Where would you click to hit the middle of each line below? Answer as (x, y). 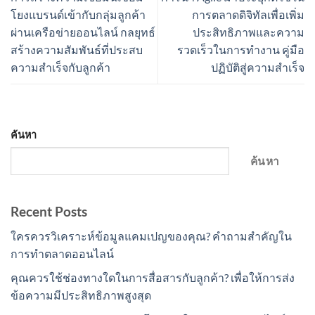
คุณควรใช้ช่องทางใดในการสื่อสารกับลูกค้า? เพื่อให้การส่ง (153, 278)
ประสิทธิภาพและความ (249, 32)
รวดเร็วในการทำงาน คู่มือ (241, 50)
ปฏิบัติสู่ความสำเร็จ (258, 67)
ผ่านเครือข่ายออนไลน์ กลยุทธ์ (83, 32)
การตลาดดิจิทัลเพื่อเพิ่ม (248, 15)
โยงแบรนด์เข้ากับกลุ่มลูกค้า (78, 15)
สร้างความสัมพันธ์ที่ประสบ (77, 50)
